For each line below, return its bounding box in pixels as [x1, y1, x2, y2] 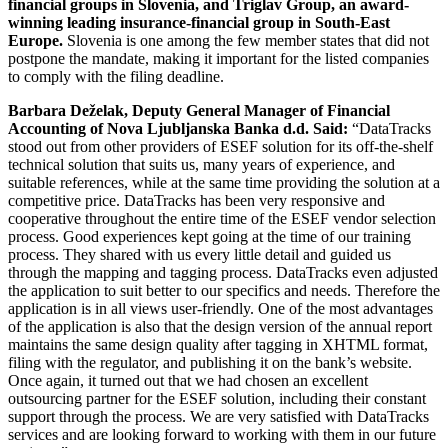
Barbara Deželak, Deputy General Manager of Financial [8, 102, 390, 120]
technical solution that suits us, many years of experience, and [8, 156, 395, 174]
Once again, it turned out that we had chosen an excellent [8, 372, 368, 390]
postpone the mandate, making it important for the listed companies [8, 50, 429, 68]
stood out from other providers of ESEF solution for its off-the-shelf [8, 138, 433, 156]
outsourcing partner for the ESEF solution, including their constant [8, 390, 426, 408]
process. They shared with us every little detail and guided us [8, 246, 391, 264]
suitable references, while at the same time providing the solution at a [8, 174, 440, 192]
